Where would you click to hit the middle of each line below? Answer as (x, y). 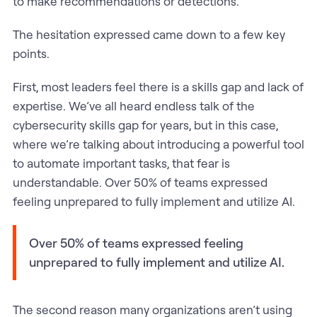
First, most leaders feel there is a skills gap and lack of (158, 86)
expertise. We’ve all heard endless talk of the (133, 105)
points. (31, 53)
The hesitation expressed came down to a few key (149, 34)
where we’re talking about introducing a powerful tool (158, 144)
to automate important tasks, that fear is (121, 163)
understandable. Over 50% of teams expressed (140, 182)
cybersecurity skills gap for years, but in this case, (145, 125)
